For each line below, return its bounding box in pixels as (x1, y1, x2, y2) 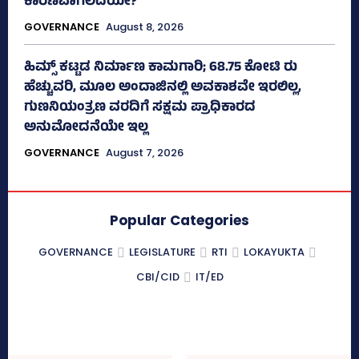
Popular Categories (110, 210, 249, 230)
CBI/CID (135, 268, 179, 284)
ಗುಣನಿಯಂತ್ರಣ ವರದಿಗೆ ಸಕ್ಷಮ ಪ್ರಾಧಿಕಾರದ (24, 96, 256, 119)
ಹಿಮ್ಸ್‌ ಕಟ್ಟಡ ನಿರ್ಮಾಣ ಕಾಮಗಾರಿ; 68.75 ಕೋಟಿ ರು (24, 56, 297, 79)
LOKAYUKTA (244, 244, 305, 260)
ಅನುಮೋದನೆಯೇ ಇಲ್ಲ (24, 116, 148, 139)
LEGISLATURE (129, 244, 196, 260)
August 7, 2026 (106, 144, 184, 160)
